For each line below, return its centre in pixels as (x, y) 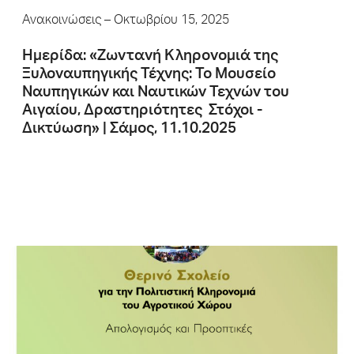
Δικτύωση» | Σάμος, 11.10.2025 (129, 129)
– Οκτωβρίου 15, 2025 (165, 21)
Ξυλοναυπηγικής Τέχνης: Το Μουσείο (149, 75)
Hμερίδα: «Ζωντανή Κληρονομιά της (150, 56)
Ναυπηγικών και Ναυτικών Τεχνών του (156, 93)
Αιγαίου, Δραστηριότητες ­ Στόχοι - (142, 111)
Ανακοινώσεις (62, 21)
